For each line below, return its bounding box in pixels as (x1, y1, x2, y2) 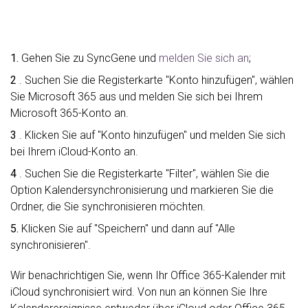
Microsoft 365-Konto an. (10, 106, 129, 120)
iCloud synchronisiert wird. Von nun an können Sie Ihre (10, 285, 267, 298)
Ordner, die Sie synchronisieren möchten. (10, 199, 206, 213)
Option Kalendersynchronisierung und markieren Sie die (10, 183, 274, 197)
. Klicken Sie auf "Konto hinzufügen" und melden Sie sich (16, 128, 285, 142)
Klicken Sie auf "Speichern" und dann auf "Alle (19, 221, 235, 235)
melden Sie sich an (159, 51, 249, 65)
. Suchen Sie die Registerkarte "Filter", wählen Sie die (16, 166, 269, 180)
